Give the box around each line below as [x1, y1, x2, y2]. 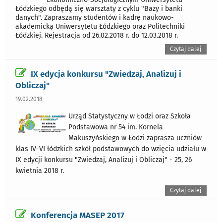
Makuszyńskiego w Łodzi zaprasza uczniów [68, 134, 202, 143]
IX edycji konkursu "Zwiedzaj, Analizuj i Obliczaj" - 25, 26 [15, 156, 192, 165]
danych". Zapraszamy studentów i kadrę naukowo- [15, 13, 174, 22]
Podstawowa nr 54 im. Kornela [68, 123, 163, 132]
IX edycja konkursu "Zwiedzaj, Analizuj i [31, 69, 181, 79]
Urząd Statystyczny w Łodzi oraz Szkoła [68, 112, 191, 121]
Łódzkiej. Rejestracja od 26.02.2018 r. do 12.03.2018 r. [15, 31, 178, 40]
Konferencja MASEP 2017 [31, 210, 124, 220]
